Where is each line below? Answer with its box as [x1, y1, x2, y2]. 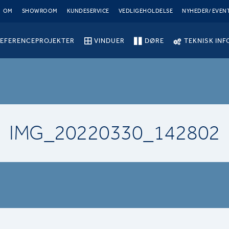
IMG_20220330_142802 [9, 121, 220, 145]
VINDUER [94, 36, 125, 44]
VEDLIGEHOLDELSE [118, 8, 173, 14]
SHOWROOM [21, 8, 58, 14]
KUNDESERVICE [66, 8, 109, 14]
